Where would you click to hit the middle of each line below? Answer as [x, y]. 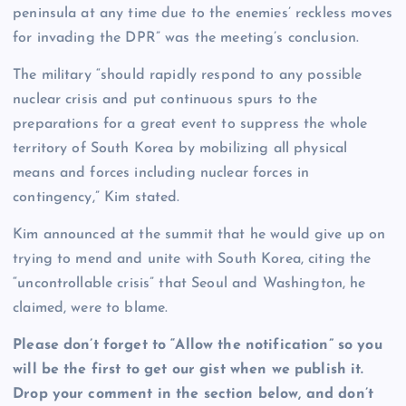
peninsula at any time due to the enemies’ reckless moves [203, 14]
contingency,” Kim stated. [97, 198]
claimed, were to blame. [91, 309]
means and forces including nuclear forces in [161, 174]
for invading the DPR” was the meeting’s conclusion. [186, 39]
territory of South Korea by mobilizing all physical [180, 149]
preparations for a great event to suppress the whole [190, 125]
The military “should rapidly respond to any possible [188, 76]
